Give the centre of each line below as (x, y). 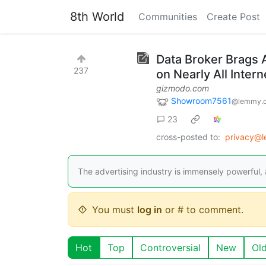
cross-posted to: (188, 137)
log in (150, 209)
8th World (97, 17)
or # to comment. (203, 209)
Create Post (233, 17)
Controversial (170, 247)
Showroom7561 (201, 101)
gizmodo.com (183, 88)
